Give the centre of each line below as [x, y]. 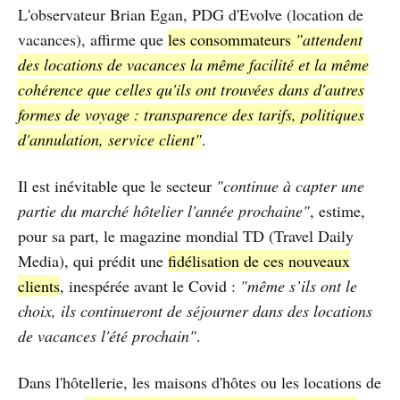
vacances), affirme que [93, 40]
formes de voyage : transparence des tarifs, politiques [191, 115]
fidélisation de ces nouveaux [259, 261]
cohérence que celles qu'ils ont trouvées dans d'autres [191, 90]
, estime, [337, 211]
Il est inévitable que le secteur [117, 186]
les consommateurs [232, 40]
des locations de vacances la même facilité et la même [193, 65]
